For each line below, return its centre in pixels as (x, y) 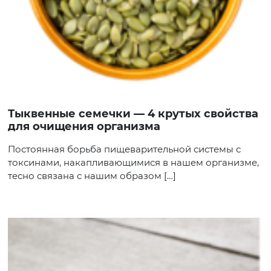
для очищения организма (84, 126)
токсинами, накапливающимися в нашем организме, (133, 162)
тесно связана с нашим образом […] (92, 176)
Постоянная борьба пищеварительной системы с (124, 149)
